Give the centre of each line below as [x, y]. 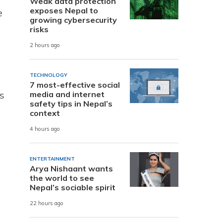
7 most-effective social [75, 84]
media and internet [67, 94]
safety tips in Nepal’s [71, 103]
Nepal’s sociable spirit [73, 187]
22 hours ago [47, 203]
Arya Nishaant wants [71, 168]
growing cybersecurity [73, 20]
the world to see [62, 178]
